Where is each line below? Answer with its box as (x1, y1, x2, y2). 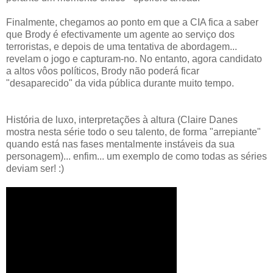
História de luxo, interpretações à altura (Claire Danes (6, 114, 238, 125)
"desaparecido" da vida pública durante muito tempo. (6, 77, 234, 88)
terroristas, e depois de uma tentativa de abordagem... (6, 41, 237, 52)
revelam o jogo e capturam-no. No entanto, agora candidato (6, 53, 262, 64)
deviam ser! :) (6, 163, 64, 174)
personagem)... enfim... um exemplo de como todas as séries (6, 151, 267, 161)
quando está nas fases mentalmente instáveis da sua (6, 138, 235, 149)
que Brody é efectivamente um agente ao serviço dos (6, 29, 235, 40)
